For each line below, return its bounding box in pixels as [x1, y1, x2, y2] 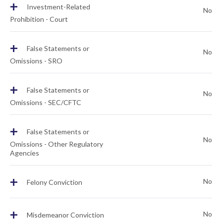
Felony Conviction [25, 178, 82, 187]
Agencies [10, 149, 39, 157]
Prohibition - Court [10, 15, 68, 23]
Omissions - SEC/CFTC [10, 98, 81, 107]
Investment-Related [25, 2, 90, 11]
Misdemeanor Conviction [25, 211, 104, 220]
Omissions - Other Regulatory [10, 140, 103, 148]
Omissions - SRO [10, 56, 62, 65]
